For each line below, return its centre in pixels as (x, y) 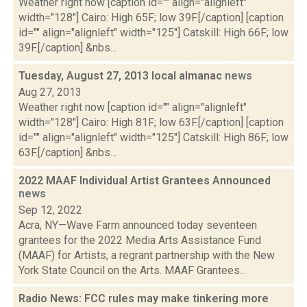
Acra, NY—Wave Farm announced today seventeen (138, 225)
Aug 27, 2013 (50, 92)
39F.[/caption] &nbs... (67, 48)
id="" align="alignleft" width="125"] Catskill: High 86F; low (153, 137)
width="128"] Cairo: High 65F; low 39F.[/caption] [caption (151, 17)
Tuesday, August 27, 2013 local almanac (122, 76)
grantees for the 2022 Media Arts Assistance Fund (140, 240)
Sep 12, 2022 (50, 210)
